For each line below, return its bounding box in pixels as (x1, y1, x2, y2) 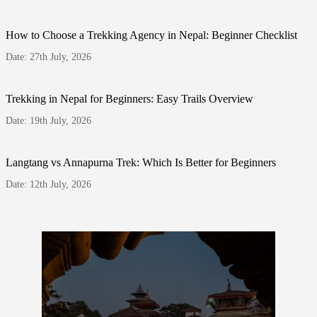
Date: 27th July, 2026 (6, 51, 91, 62)
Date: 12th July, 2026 (6, 178, 91, 190)
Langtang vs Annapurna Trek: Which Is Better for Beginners (6, 156, 276, 168)
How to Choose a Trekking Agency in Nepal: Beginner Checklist (6, 28, 297, 41)
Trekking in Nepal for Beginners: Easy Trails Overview (6, 92, 253, 105)
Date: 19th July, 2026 (6, 115, 91, 126)
